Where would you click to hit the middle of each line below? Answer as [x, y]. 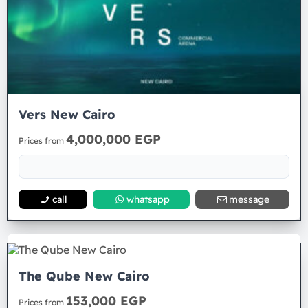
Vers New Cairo [67, 114]
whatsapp [148, 199]
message [249, 199]
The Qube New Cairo [84, 276]
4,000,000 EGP [113, 139]
